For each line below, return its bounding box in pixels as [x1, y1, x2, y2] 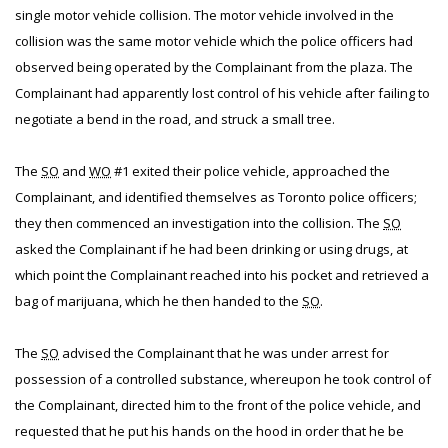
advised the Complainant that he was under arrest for [59, 344, 389, 362]
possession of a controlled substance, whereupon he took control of [15, 370, 431, 388]
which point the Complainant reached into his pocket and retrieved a [15, 266, 429, 284]
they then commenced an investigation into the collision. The [15, 214, 383, 232]
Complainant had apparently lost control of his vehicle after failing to [15, 84, 430, 102]
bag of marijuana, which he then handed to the [15, 292, 302, 310]
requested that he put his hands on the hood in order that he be [15, 422, 404, 440]
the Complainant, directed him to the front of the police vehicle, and [15, 396, 421, 414]
